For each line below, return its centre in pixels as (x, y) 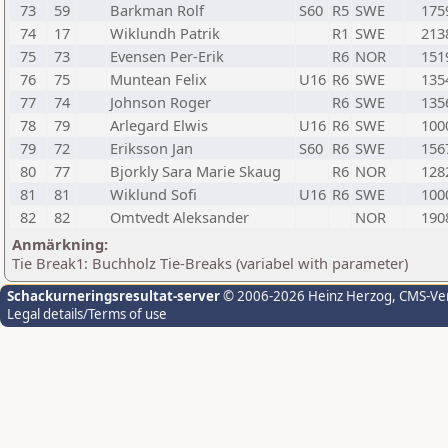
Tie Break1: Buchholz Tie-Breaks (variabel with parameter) (210, 263)
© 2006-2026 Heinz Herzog (306, 296)
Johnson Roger (160, 102)
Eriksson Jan (151, 148)
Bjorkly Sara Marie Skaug (195, 171)
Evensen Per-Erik (167, 56)
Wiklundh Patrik (165, 33)
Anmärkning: (60, 244)
